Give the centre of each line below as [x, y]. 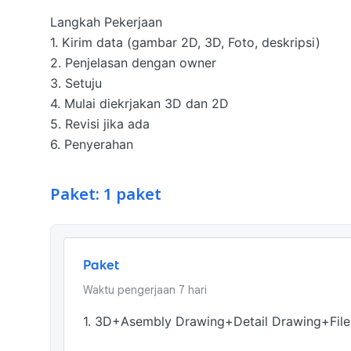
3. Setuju [78, 83]
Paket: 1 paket [106, 195]
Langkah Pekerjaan [106, 22]
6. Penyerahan [92, 144]
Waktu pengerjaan [129, 290]
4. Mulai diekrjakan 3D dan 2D [139, 103]
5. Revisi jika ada [100, 124]
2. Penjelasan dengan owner [133, 63]
